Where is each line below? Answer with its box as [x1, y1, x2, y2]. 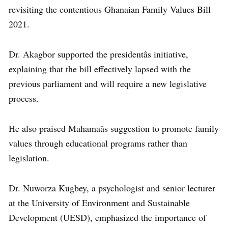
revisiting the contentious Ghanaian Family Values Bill [9, 3, 211, 16]
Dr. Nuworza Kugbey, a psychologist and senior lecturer [9, 182, 215, 194]
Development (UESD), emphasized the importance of [9, 211, 206, 224]
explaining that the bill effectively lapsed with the [9, 63, 191, 75]
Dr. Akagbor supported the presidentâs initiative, [9, 48, 188, 61]
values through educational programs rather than [9, 137, 187, 150]
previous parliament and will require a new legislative [9, 77, 207, 90]
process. [9, 92, 39, 105]
